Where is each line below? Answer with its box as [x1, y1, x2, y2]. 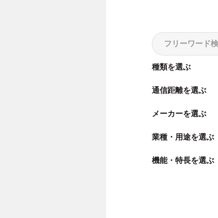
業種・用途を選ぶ [152, 133, 214, 141]
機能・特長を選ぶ [152, 156, 214, 164]
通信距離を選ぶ [152, 86, 206, 94]
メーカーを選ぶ [152, 109, 206, 118]
